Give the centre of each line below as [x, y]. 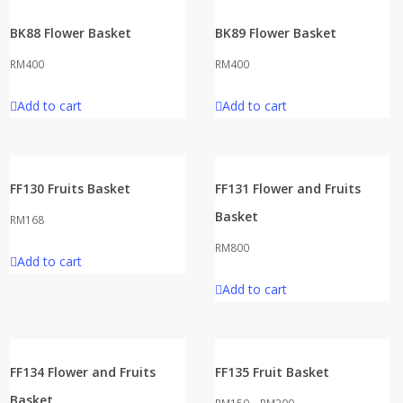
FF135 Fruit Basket [272, 372]
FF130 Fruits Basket [71, 188]
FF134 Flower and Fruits [83, 372]
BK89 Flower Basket [275, 32]
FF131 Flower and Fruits [287, 188]
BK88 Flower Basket [71, 32]
